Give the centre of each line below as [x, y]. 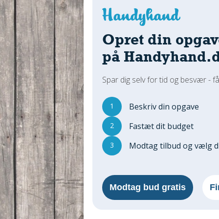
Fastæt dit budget [161, 126]
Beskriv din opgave [164, 106]
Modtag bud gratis [148, 187]
